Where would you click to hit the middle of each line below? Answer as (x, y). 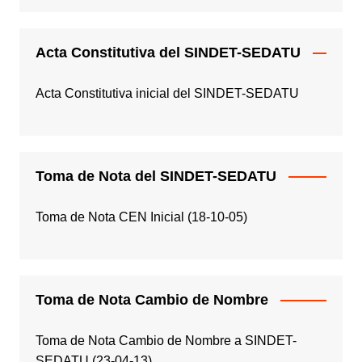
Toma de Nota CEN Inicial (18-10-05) (141, 217)
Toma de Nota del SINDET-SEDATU (156, 176)
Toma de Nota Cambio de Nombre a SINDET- (166, 340)
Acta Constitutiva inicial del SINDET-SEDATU (167, 93)
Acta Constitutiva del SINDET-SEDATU (168, 52)
